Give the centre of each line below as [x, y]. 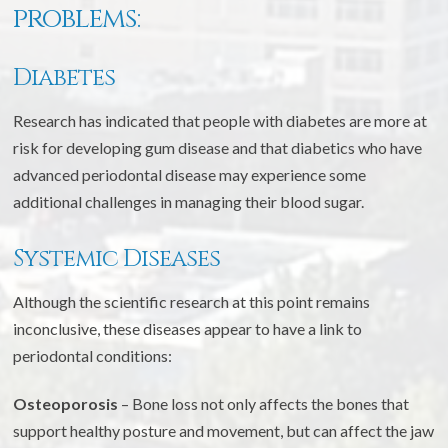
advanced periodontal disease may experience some [190, 174]
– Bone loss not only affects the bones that [264, 403]
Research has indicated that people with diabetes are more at [220, 120]
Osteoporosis [66, 403]
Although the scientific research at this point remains [192, 301]
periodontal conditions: [93, 355]
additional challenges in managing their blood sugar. [189, 201]
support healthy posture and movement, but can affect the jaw [224, 430]
